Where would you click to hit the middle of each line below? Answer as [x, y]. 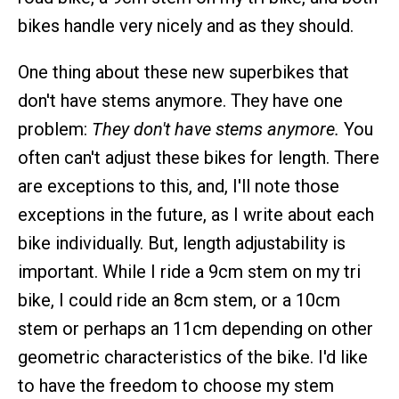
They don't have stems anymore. [216, 129]
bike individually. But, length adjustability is [182, 243]
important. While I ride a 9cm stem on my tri [189, 272]
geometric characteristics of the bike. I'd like [193, 357]
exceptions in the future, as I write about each [196, 215]
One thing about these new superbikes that [183, 72]
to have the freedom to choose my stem [176, 386]
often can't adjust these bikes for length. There [199, 158]
